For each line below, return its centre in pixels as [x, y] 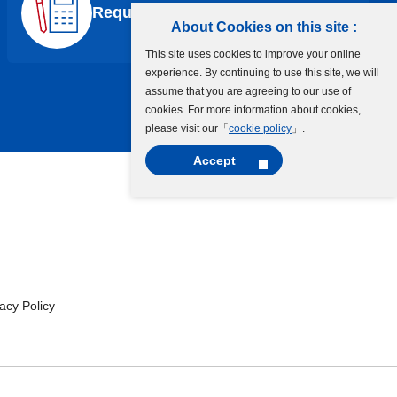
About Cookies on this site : [264, 27]
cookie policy [260, 128]
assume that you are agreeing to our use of [248, 91]
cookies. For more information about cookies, [253, 110]
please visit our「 [187, 128]
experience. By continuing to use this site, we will [262, 73]
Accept [214, 160]
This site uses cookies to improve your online [253, 54]
